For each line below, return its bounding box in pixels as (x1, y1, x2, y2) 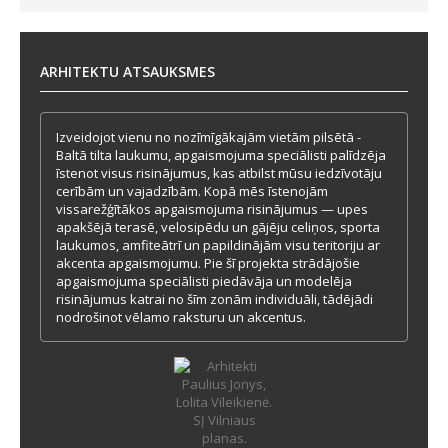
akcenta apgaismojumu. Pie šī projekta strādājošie (56, 254, 360, 272)
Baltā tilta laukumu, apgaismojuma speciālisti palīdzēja (56, 146, 386, 164)
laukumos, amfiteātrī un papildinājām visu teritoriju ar (56, 236, 380, 254)
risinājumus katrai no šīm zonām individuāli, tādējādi (56, 290, 373, 308)
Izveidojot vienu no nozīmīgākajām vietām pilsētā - (56, 128, 361, 146)
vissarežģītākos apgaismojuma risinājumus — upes (56, 200, 368, 218)
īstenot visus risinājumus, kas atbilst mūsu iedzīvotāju (56, 164, 382, 182)
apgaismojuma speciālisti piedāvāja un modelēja (56, 272, 352, 290)
